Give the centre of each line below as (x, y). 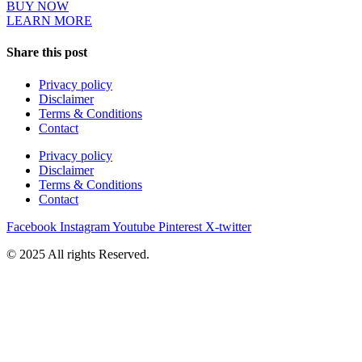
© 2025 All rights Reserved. (78, 254)
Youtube (134, 226)
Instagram (85, 226)
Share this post (47, 53)
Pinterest (180, 226)
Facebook (32, 226)
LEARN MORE (49, 21)
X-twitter (228, 226)
